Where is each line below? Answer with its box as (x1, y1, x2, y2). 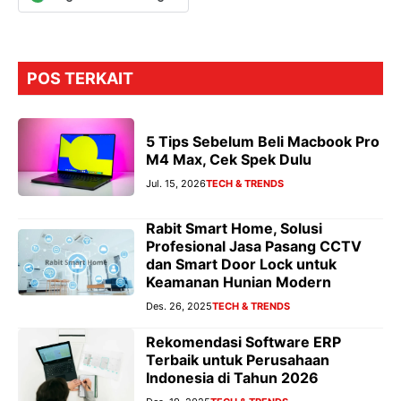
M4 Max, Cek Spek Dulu (146, 149, 311, 168)
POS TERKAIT (27, 69, 133, 89)
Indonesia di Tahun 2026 (146, 369, 319, 388)
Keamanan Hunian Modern (146, 272, 331, 291)
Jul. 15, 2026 (146, 176, 206, 190)
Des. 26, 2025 (146, 299, 212, 312)
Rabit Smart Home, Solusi (146, 218, 322, 237)
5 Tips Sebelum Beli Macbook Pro (146, 132, 380, 150)
